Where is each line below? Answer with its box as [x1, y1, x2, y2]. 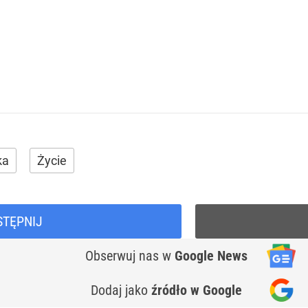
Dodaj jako [91, 282, 151, 298]
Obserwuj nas [85, 247, 162, 264]
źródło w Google [151, 282, 242, 298]
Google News [175, 247, 247, 264]
